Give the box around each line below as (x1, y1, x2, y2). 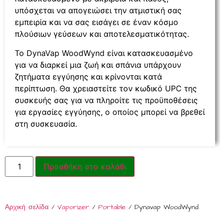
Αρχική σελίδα (5, 202, 49, 213)
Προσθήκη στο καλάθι (44, 162, 127, 172)
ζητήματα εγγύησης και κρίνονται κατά (15, 71, 162, 82)
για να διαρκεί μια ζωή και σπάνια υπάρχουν (15, 59, 181, 70)
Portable (98, 202, 126, 213)
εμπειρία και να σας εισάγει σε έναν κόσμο (15, 17, 178, 27)
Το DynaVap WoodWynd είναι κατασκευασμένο (15, 48, 193, 58)
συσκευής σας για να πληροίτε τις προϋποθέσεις (15, 95, 198, 105)
